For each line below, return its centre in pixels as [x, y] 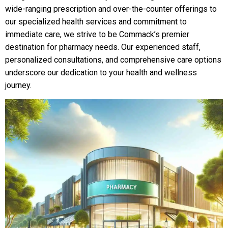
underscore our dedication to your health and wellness [101, 73]
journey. [18, 85]
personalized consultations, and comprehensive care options [113, 60]
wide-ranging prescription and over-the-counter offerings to [111, 9]
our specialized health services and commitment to [96, 22]
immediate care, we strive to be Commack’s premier [97, 34]
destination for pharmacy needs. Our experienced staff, [103, 47]
